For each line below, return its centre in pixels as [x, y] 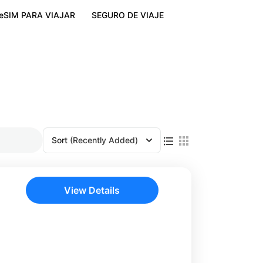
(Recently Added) [104, 140]
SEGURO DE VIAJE [127, 15]
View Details [92, 190]
